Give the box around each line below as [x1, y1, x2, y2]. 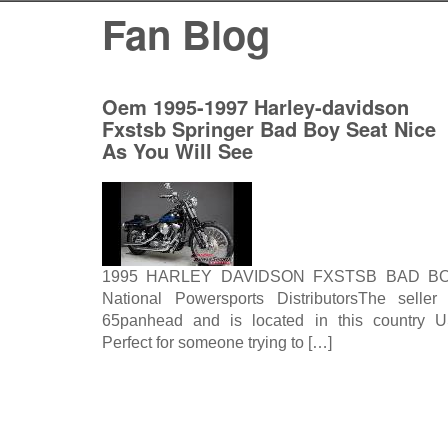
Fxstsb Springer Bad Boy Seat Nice [102, 114, 436, 143]
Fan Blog [102, 5, 270, 62]
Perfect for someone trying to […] [102, 334, 332, 351]
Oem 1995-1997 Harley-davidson [102, 92, 409, 121]
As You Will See [102, 136, 253, 165]
